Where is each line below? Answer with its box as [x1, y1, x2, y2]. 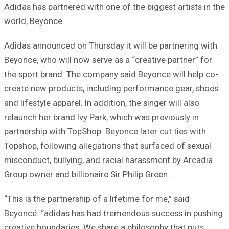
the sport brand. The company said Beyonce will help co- [4, 68, 218, 79]
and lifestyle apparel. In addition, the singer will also [4, 97, 199, 108]
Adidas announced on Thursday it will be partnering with [4, 40, 217, 51]
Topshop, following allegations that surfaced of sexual [4, 140, 211, 151]
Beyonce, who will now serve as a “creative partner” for [4, 54, 212, 65]
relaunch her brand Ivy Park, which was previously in [4, 111, 199, 122]
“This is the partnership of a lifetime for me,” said [4, 193, 190, 204]
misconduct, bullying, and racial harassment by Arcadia [4, 154, 213, 165]
